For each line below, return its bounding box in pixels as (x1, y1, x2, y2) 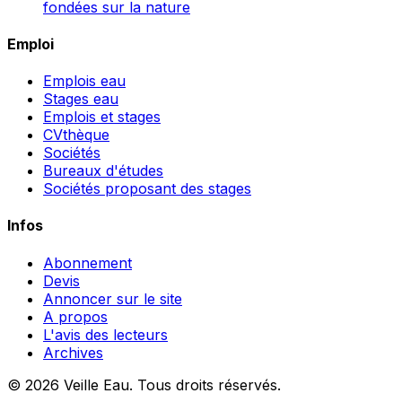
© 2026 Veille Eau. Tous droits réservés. (7, 375, 281, 394)
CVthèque (43, 126, 109, 144)
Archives (43, 343, 103, 362)
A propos (43, 307, 108, 326)
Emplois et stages (43, 108, 161, 127)
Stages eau (43, 90, 118, 109)
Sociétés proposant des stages (43, 179, 251, 198)
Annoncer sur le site (43, 289, 182, 308)
